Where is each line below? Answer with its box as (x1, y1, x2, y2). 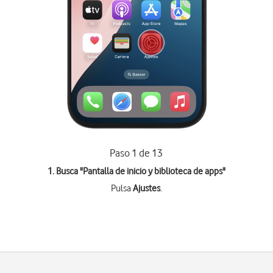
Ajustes (132, 183, 160, 194)
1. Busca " (47, 166, 83, 177)
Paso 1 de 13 (110, 147, 163, 159)
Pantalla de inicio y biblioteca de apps (82, 166, 222, 177)
